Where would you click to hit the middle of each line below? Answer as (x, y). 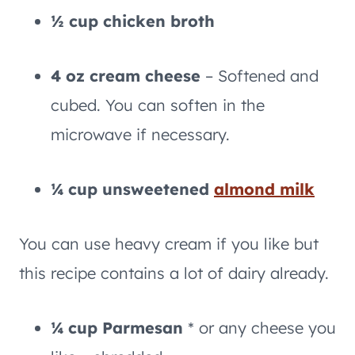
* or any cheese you (262, 328)
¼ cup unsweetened (132, 189)
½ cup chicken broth (133, 21)
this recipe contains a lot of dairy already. (174, 273)
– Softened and (260, 76)
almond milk (264, 189)
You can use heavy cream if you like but (169, 244)
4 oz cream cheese (126, 76)
